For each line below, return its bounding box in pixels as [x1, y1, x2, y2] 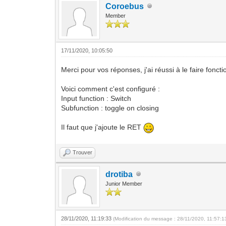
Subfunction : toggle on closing [61, 103, 159, 112]
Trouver [73, 149, 93, 155]
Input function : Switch [61, 94, 132, 102]
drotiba [105, 169, 133, 179]
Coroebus [105, 2, 144, 11]
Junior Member [105, 180, 143, 187]
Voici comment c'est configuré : [61, 84, 160, 93]
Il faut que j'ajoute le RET [61, 123, 144, 132]
